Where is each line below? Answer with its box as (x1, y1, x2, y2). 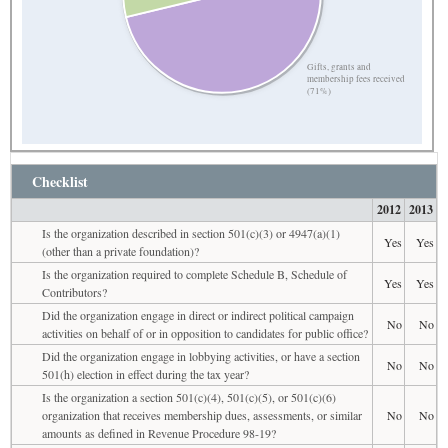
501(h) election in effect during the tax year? (42, 365, 249, 382)
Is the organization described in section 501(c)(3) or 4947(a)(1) (42, 224, 340, 241)
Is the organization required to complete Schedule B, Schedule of (42, 265, 347, 282)
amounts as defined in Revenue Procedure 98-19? (42, 424, 276, 441)
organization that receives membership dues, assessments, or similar (42, 406, 362, 423)
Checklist (32, 170, 88, 192)
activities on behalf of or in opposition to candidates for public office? (42, 324, 368, 341)
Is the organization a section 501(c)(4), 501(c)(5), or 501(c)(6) (42, 388, 336, 405)
